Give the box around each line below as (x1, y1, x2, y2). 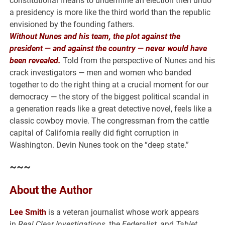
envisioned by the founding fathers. (10, 20, 135, 30)
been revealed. (10, 56, 61, 66)
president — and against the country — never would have (10, 44, 207, 54)
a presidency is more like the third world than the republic (10, 8, 211, 18)
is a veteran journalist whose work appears (46, 207, 199, 217)
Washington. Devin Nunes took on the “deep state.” (10, 140, 189, 150)
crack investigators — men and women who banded (10, 68, 192, 78)
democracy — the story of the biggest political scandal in (10, 92, 209, 102)
